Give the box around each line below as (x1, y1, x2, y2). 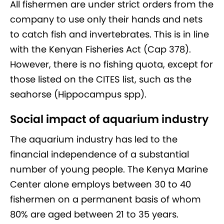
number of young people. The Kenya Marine (10, 163, 208, 175)
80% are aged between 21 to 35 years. (10, 208, 178, 220)
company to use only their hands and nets (10, 13, 202, 25)
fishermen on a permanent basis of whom (10, 193, 201, 205)
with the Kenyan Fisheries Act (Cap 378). (10, 43, 191, 55)
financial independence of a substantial (10, 148, 189, 160)
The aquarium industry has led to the (10, 133, 177, 145)
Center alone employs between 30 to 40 (10, 178, 191, 190)
